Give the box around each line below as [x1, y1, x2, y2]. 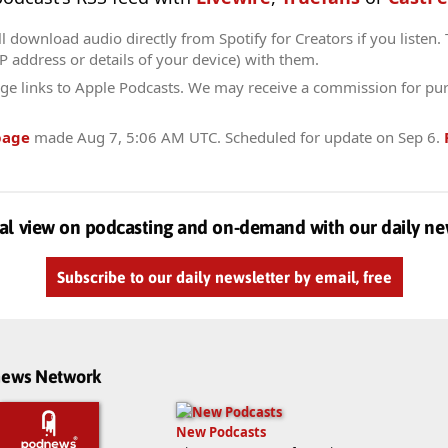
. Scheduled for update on [217, 126, 398, 147]
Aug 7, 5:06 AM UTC [77, 126, 217, 147]
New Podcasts [176, 422, 266, 441]
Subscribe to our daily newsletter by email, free [56, 268, 392, 287]
